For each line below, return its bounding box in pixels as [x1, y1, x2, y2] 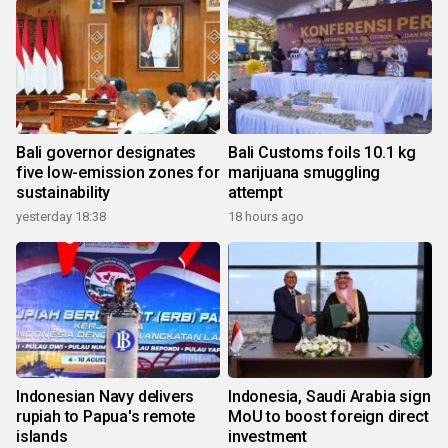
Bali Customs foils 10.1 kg [228, 143, 416, 163]
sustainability [16, 183, 111, 203]
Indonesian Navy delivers [16, 387, 195, 407]
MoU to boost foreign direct [228, 407, 429, 427]
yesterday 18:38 [16, 209, 106, 225]
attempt [228, 183, 283, 203]
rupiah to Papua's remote [16, 407, 196, 427]
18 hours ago [228, 209, 304, 225]
